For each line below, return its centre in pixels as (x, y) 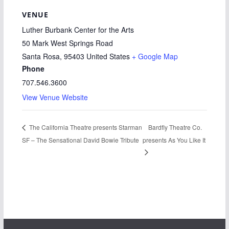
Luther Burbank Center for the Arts (78, 30)
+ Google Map (155, 56)
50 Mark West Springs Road (67, 43)
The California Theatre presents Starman (85, 127)
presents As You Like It (174, 140)
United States (108, 56)
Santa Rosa (41, 56)
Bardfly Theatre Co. (175, 127)
